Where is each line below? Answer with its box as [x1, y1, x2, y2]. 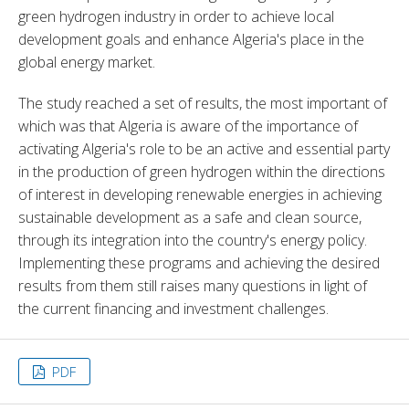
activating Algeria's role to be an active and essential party [18, 138, 390, 159]
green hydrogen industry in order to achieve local [18, 5, 334, 26]
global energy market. [18, 51, 155, 72]
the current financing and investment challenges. [18, 298, 329, 319]
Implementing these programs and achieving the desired [18, 252, 380, 273]
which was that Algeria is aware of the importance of [18, 115, 358, 136]
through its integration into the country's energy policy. [18, 229, 367, 250]
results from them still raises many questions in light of [18, 275, 367, 296]
